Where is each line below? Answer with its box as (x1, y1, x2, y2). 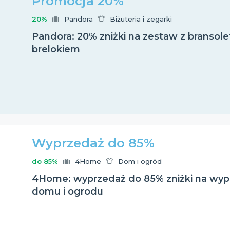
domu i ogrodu (32, 186, 103, 197)
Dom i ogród (118, 157, 162, 165)
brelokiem (32, 44, 80, 55)
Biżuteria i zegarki (110, 15, 172, 23)
